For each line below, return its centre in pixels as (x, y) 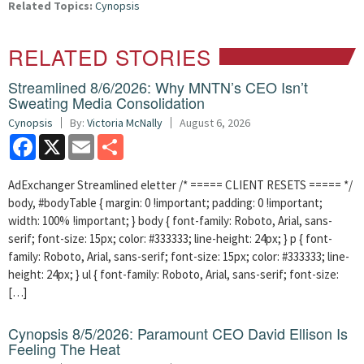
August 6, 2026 (215, 123)
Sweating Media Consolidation (106, 102)
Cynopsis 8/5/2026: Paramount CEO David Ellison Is (178, 333)
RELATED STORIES (110, 56)
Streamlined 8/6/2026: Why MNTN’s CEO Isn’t (158, 87)
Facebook (60, 140)
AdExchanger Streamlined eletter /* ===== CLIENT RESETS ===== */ (180, 185)
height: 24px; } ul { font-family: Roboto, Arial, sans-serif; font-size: (173, 274)
